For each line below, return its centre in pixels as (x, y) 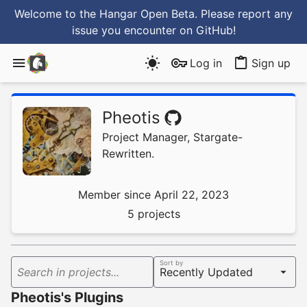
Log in (206, 63)
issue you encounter (125, 30)
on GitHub (206, 30)
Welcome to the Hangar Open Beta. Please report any (153, 14)
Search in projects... (68, 272)
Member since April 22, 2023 (153, 195)
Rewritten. (128, 153)
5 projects (153, 214)
